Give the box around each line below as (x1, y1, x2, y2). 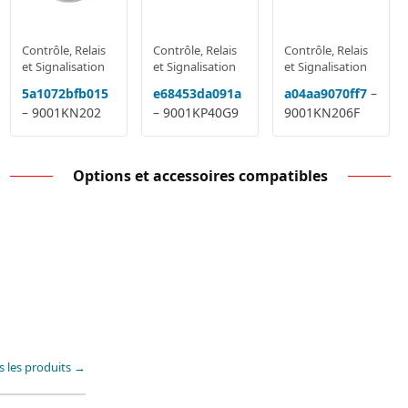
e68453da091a (152, 85, 241, 102)
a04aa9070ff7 (284, 85, 368, 102)
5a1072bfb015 (21, 85, 108, 102)
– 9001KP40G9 (152, 104, 239, 121)
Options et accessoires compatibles (72, 166, 328, 186)
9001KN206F (284, 104, 361, 121)
